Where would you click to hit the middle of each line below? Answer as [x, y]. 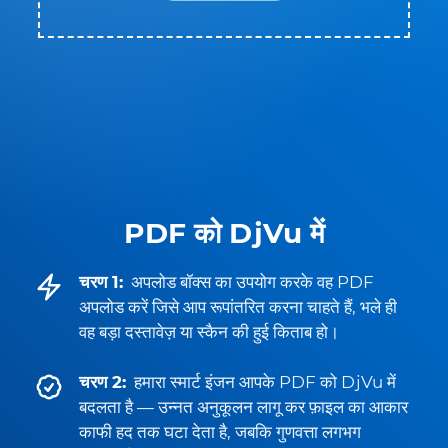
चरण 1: [101, 282]
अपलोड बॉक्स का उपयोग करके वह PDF [252, 282]
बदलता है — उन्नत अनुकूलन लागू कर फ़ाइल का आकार [243, 407]
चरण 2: [102, 382]
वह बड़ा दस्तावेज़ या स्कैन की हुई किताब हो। [209, 332]
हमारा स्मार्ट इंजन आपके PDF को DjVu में [265, 382]
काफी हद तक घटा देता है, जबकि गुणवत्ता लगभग [220, 432]
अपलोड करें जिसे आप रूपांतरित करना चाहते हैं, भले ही [238, 307]
